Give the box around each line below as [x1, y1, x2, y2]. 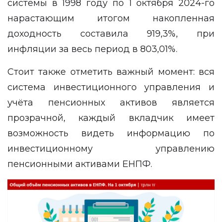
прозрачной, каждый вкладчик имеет [7, 112, 215, 123]
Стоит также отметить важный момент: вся [7, 66, 215, 77]
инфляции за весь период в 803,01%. [7, 44, 180, 55]
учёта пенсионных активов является [7, 97, 215, 108]
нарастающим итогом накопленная [7, 13, 215, 24]
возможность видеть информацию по [7, 128, 215, 139]
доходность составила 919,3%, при [7, 28, 215, 39]
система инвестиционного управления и [7, 82, 215, 93]
